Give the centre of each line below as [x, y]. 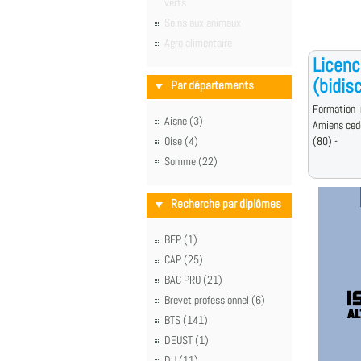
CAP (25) [184, 259]
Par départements [212, 85]
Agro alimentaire [198, 43]
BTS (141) [186, 320]
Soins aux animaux [203, 23]
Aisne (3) [184, 121]
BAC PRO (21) [193, 280]
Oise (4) [181, 141]
